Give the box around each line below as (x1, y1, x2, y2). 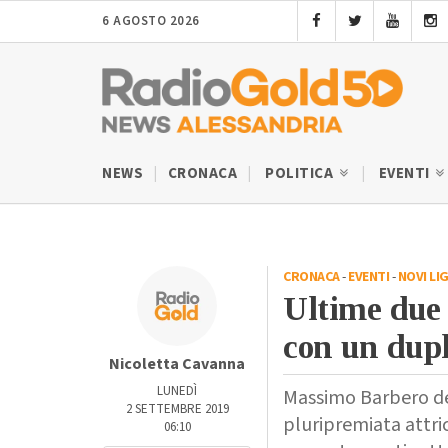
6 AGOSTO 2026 (102, 12, 200, 30)
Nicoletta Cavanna (109, 352, 245, 375)
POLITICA (265, 162, 337, 184)
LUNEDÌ (157, 381, 197, 400)
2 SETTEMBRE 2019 (125, 399, 229, 418)
